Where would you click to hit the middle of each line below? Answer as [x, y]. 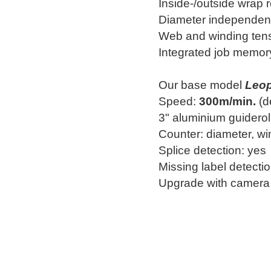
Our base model [202, 85]
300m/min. [227, 101]
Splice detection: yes [212, 150]
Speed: [179, 101]
